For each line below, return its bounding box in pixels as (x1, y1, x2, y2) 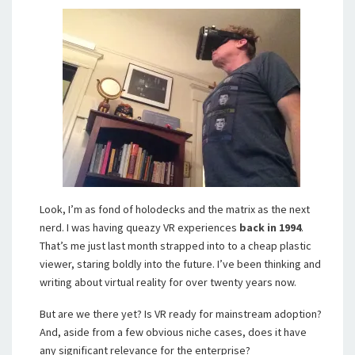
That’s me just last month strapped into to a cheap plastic (40, 239, 311, 253)
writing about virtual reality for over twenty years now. (40, 275, 296, 289)
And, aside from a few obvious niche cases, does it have (40, 325, 307, 339)
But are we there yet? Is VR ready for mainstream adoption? (40, 307, 322, 321)
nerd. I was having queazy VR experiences (40, 220, 239, 235)
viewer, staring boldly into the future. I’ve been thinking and (40, 257, 321, 271)
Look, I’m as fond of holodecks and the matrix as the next (40, 202, 310, 216)
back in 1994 (239, 220, 301, 235)
